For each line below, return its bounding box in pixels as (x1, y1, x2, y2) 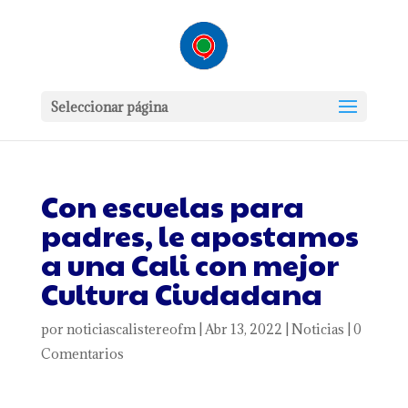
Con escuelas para (40, 185, 304, 226)
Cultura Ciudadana (40, 272, 322, 313)
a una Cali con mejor (40, 243, 339, 284)
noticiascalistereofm (66, 321, 196, 338)
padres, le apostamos (40, 214, 359, 255)
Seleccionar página (49, 98, 168, 116)
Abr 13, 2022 (204, 321, 282, 338)
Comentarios (40, 345, 124, 362)
